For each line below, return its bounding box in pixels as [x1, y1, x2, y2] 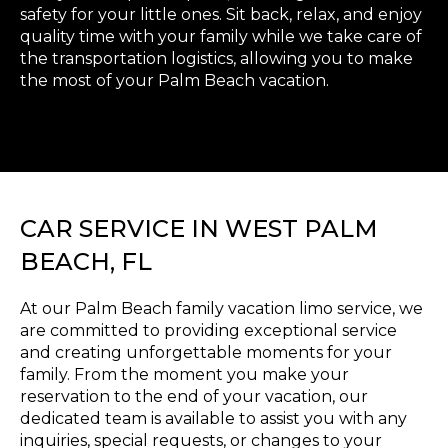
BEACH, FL [20, 247, 152, 277]
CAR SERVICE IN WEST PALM [20, 214, 378, 244]
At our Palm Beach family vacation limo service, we [20, 299, 423, 319]
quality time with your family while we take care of [20, 27, 422, 47]
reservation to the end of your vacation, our [20, 387, 368, 407]
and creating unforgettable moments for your [20, 343, 392, 363]
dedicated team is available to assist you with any [20, 409, 407, 429]
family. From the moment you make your [20, 365, 349, 385]
